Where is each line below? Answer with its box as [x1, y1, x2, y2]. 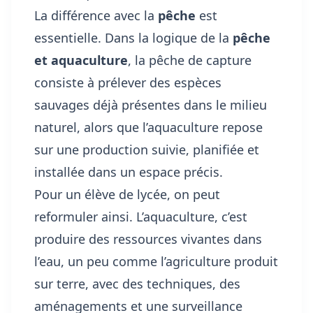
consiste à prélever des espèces [34, 74, 221, 92]
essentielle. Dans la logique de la [34, 29, 233, 47]
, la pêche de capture [128, 52, 252, 69]
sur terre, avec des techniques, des [34, 275, 240, 293]
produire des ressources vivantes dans [34, 231, 262, 248]
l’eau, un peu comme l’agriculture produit [34, 253, 278, 270]
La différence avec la [34, 7, 158, 24]
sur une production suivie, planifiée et [34, 141, 259, 159]
